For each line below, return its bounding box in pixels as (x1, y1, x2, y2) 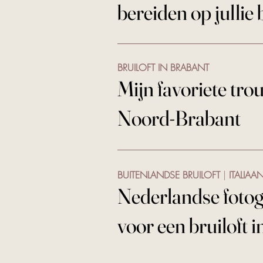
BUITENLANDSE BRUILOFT (117, 168, 223, 181)
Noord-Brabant (117, 105, 241, 131)
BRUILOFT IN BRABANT (117, 61, 209, 74)
